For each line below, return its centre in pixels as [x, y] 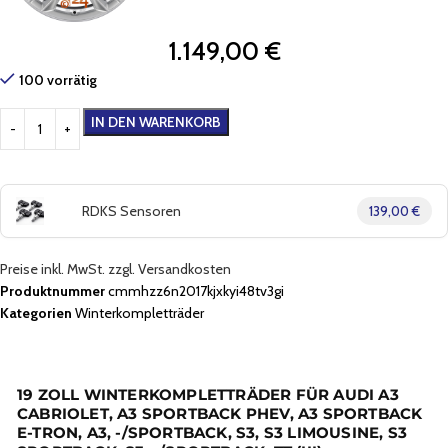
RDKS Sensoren [131, 211]
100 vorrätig [58, 80]
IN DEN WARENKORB [156, 122]
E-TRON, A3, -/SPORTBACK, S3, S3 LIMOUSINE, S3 [212, 433]
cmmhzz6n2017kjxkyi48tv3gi [196, 291]
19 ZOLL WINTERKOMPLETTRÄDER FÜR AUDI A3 [208, 395]
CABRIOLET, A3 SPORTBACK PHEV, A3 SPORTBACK [220, 414]
